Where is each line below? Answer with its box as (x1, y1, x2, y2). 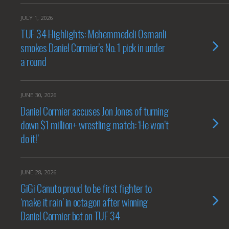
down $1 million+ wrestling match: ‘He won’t (20, 117, 169, 132)
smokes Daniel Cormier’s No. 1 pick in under (20, 39, 165, 55)
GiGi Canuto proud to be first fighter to (20, 180, 152, 196)
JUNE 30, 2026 (20, 91, 56, 99)
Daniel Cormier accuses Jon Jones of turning (20, 103, 169, 119)
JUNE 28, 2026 (20, 168, 56, 176)
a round (20, 53, 47, 69)
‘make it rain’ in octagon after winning (20, 194, 148, 210)
